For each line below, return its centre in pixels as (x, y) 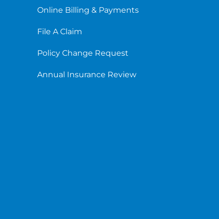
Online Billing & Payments (88, 10)
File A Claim (60, 31)
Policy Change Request (83, 53)
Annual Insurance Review (87, 74)
